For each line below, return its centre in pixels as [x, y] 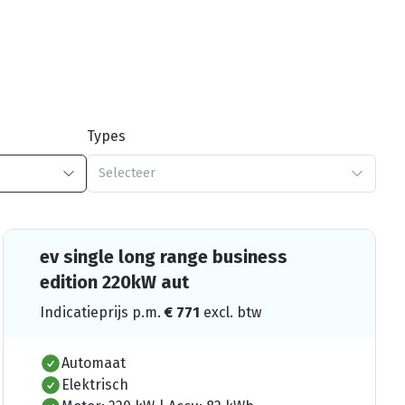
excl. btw [232, 312]
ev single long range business [163, 256]
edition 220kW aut [114, 282]
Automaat [93, 363]
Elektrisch [94, 384]
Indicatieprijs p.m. [102, 312]
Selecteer [127, 173]
